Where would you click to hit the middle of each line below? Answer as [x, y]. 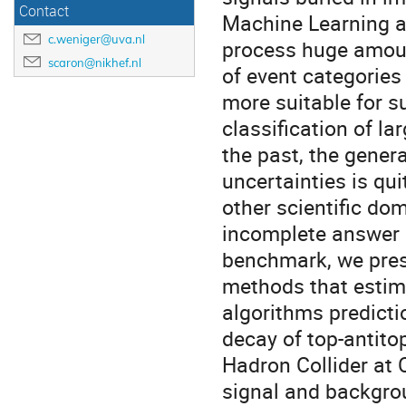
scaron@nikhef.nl [95, 62]
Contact [44, 11]
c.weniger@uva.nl [97, 39]
